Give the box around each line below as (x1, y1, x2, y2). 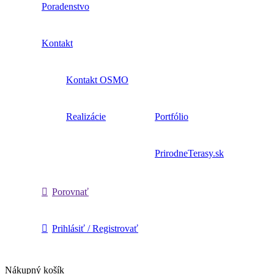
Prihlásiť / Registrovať (52, 223, 138, 234)
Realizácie (66, 111, 106, 122)
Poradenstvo (42, 1, 89, 12)
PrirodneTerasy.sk (155, 148, 224, 159)
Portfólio (155, 111, 188, 122)
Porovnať (52, 187, 89, 198)
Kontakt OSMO (66, 75, 128, 86)
